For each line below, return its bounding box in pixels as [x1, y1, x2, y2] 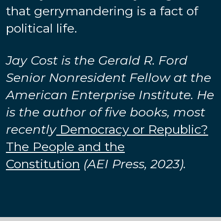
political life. [6, 20, 77, 36]
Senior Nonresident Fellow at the [6, 70, 211, 85]
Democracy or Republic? [56, 121, 208, 137]
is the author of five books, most [6, 104, 205, 119]
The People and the [6, 139, 125, 154]
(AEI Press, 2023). [83, 156, 186, 171]
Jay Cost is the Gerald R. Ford [6, 52, 187, 68]
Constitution [6, 156, 80, 171]
